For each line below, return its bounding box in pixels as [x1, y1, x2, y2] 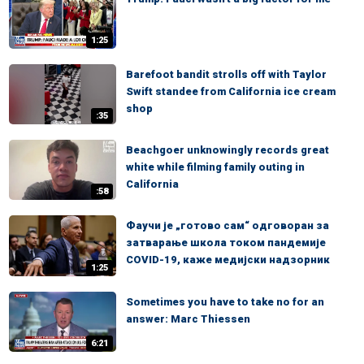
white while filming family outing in [126, 161, 305, 173]
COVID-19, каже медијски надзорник [126, 253, 330, 266]
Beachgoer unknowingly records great [126, 144, 329, 156]
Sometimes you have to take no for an [126, 295, 324, 308]
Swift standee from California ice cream [126, 84, 336, 97]
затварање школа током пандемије [126, 236, 326, 249]
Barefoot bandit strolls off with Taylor [126, 67, 327, 80]
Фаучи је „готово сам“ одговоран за [126, 219, 329, 232]
